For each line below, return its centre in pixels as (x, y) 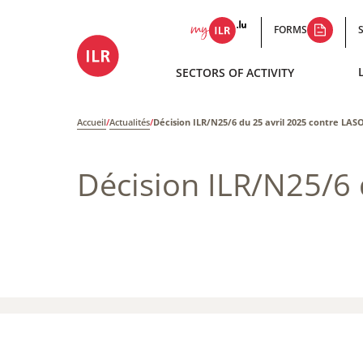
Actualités (130, 122)
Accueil (92, 122)
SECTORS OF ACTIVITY (235, 72)
